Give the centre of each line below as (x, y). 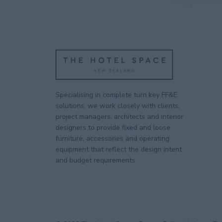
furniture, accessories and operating (112, 139)
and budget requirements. (97, 160)
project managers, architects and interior (119, 117)
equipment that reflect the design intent (119, 149)
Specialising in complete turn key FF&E (116, 95)
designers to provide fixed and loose (113, 128)
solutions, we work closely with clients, (118, 106)
